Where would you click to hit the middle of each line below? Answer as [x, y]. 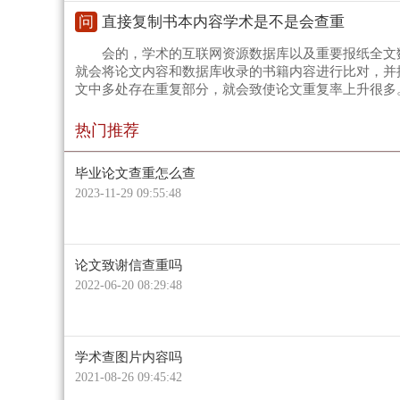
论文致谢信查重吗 [129, 266]
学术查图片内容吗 [129, 358]
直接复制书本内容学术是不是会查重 [223, 22]
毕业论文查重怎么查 [135, 174]
